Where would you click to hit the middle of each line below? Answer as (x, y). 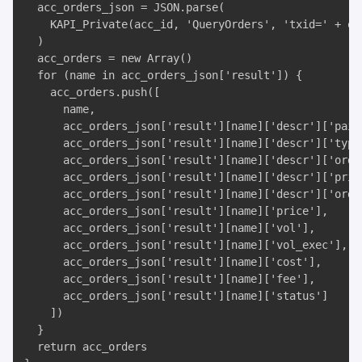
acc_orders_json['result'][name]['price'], (179, 211)
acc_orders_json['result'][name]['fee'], (173, 279)
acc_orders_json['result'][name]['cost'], (176, 262)
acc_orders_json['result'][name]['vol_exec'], (189, 245)
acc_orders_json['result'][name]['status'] (176, 296)
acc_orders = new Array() (108, 59)
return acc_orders (86, 347)
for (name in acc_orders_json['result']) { (163, 76)
